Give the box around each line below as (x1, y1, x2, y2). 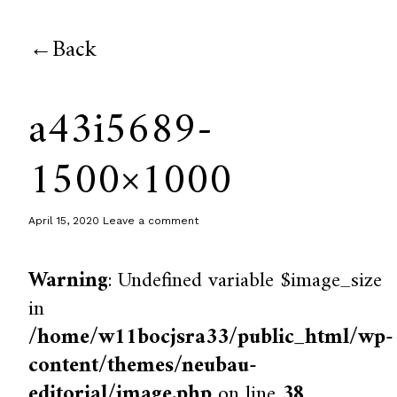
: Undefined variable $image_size (108, 262, 383, 300)
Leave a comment (103, 214, 199, 227)
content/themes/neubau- (28, 347, 258, 385)
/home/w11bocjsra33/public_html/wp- (28, 319, 394, 356)
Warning (28, 262, 109, 300)
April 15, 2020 (28, 214, 100, 227)
